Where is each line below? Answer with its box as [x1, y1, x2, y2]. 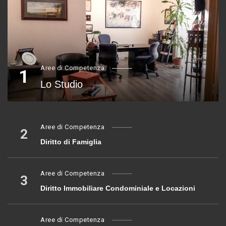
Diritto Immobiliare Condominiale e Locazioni [40, 184, 195, 193]
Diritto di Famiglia [40, 138, 101, 146]
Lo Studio [40, 79, 83, 90]
